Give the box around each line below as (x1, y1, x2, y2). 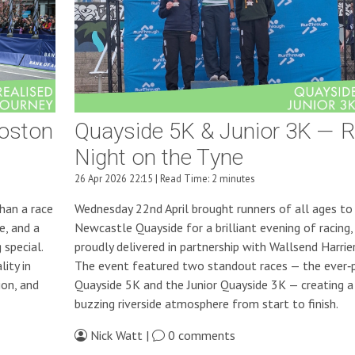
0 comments (164, 327, 235, 344)
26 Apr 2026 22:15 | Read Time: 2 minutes (74, 172, 255, 186)
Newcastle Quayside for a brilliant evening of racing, (74, 219, 353, 236)
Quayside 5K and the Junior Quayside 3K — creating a (74, 277, 353, 293)
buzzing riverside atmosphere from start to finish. (74, 296, 338, 312)
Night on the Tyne (74, 142, 243, 175)
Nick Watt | (86, 327, 152, 344)
